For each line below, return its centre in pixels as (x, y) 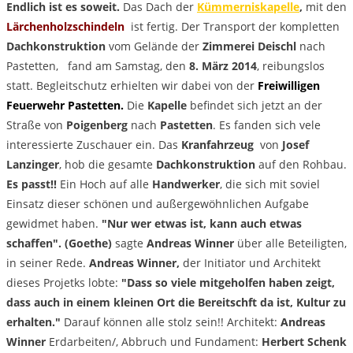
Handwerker (186, 184)
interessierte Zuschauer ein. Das (94, 144)
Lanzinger (33, 164)
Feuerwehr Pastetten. (65, 105)
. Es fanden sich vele (267, 124)
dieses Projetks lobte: (64, 282)
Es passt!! (32, 184)
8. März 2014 (223, 65)
